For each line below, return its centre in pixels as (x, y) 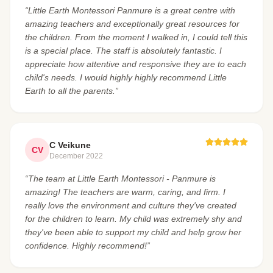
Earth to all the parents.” (72, 91)
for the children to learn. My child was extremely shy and (133, 219)
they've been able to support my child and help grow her (133, 232)
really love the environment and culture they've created (131, 205)
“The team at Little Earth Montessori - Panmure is (120, 179)
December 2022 (76, 156)
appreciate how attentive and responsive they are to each (136, 64)
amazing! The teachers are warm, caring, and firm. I (125, 192)
